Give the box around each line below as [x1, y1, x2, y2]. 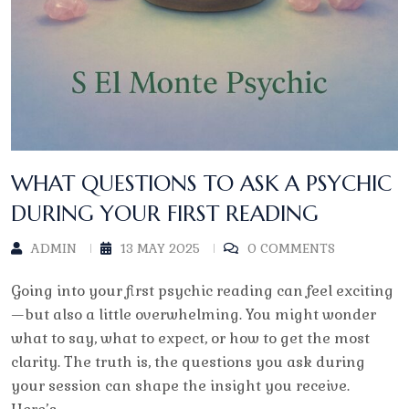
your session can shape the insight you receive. [11, 376, 350, 396]
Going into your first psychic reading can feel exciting [11, 281, 393, 301]
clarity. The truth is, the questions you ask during [11, 352, 365, 372]
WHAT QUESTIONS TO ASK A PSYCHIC [11, 170, 392, 198]
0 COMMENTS [247, 240, 335, 257]
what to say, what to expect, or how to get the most [11, 329, 370, 349]
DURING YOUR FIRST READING [11, 200, 319, 228]
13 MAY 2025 [121, 240, 200, 257]
